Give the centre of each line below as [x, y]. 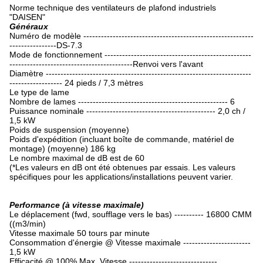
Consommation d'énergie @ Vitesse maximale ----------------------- [130, 242]
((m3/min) [28, 224]
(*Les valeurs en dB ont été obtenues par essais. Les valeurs [122, 167]
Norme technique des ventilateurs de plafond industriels [113, 8]
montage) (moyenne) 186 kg [63, 149]
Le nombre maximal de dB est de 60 [77, 158]
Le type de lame [39, 92]
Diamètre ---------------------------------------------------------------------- [130, 73]
